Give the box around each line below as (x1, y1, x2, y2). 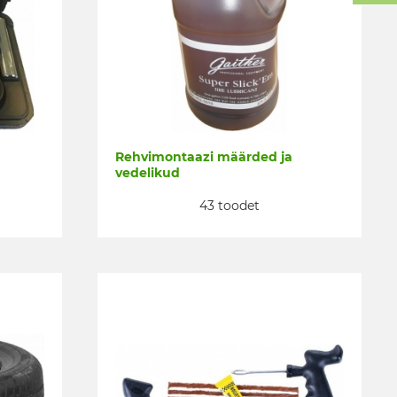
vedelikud (115, 165, 180, 181)
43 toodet (199, 197, 260, 214)
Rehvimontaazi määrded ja (115, 149, 292, 165)
